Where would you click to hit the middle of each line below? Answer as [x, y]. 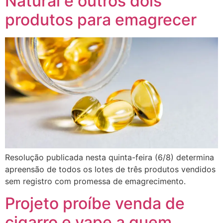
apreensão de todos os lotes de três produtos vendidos [110, 169]
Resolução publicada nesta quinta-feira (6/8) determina [110, 157]
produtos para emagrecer [101, 19]
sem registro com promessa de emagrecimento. [95, 181]
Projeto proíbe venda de [95, 204]
